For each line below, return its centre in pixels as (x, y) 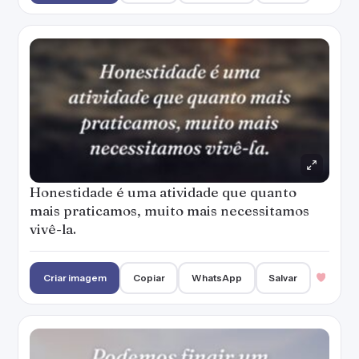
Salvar (283, 278)
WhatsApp (217, 278)
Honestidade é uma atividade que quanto (163, 192)
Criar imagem (75, 278)
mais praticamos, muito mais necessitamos (169, 210)
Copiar (149, 278)
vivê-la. (53, 229)
